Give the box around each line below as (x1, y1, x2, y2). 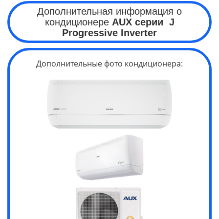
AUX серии (111, 16, 166, 27)
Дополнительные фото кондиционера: (36, 58, 183, 69)
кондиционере (44, 16, 112, 27)
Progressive (62, 27, 118, 38)
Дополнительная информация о (37, 5, 182, 17)
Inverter (118, 27, 157, 38)
